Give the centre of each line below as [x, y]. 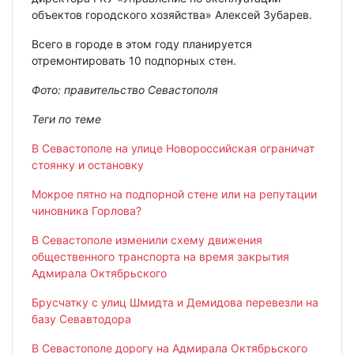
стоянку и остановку [88, 164]
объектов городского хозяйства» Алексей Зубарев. [172, 14]
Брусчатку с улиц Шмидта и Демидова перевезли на [175, 302]
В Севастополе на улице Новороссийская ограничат [173, 148]
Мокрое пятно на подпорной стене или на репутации [174, 194]
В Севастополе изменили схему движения [147, 239]
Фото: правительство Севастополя [125, 89]
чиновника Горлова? [87, 210]
